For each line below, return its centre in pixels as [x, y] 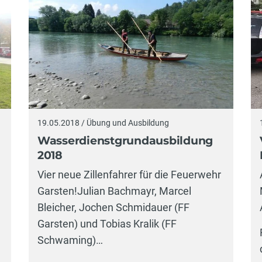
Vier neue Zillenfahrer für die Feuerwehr [129, 175]
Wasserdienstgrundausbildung [125, 140]
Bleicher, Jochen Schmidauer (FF [113, 208]
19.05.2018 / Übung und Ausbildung [103, 123]
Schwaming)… [70, 240]
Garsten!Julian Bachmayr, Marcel [114, 191]
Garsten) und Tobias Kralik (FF [107, 224]
